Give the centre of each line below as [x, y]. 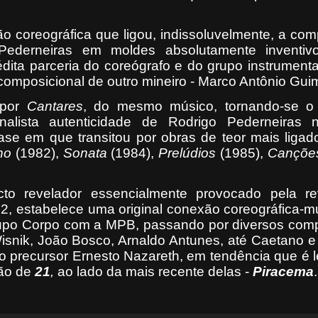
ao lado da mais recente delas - [153, 272]
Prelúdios [187, 153]
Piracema [283, 272]
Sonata [85, 153]
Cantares [55, 106]
